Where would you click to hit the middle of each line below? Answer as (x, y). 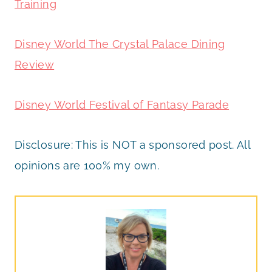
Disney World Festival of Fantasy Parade (122, 104)
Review (35, 64)
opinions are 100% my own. (87, 165)
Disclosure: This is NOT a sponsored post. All (133, 144)
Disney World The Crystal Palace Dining (120, 44)
